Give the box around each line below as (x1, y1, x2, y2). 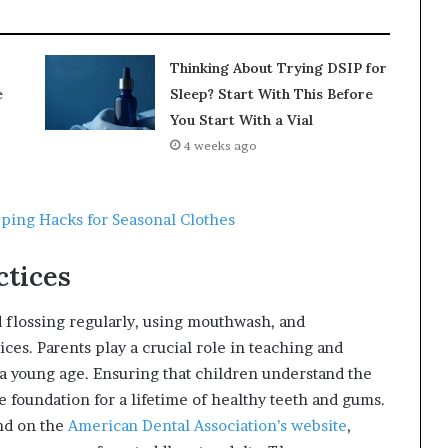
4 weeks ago (182, 138, 257, 154)
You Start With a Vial (169, 111, 313, 130)
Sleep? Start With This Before (169, 85, 373, 104)
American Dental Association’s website (68, 415, 347, 435)
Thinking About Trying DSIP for (169, 59, 387, 78)
